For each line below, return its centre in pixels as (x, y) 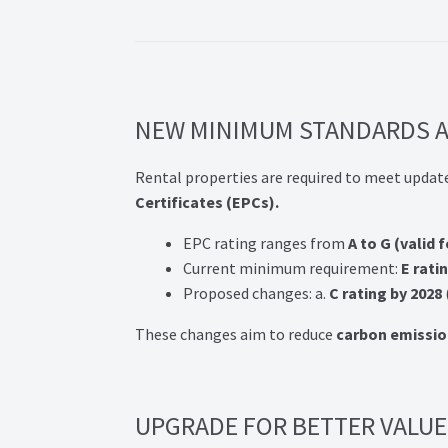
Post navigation (189, 96)
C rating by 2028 (385, 293)
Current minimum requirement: (291, 268)
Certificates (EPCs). (206, 202)
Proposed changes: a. (255, 293)
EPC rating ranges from (265, 243)
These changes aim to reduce (233, 334)
